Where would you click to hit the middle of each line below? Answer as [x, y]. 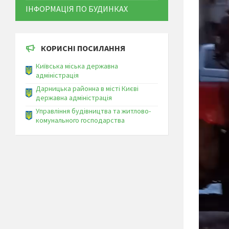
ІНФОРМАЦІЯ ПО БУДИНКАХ [77, 9]
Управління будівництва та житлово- [93, 111]
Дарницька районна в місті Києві [87, 88]
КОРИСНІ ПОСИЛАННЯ [83, 48]
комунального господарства [80, 120]
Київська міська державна [77, 66]
